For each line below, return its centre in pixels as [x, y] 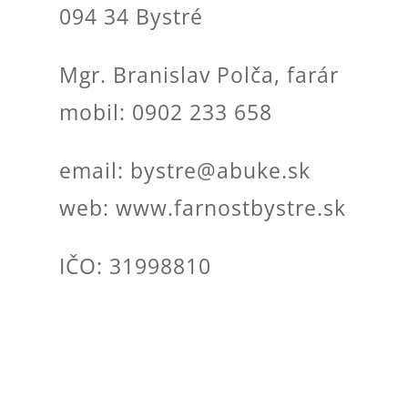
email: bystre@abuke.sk [184, 170]
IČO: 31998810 [135, 266]
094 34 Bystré [131, 16]
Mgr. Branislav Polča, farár [199, 75]
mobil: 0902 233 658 [165, 112]
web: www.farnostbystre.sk [202, 208]
